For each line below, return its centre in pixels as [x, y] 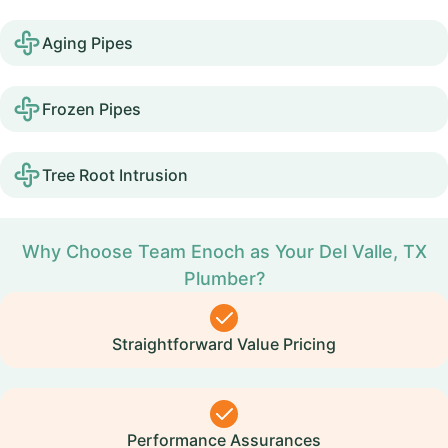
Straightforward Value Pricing [224, 344]
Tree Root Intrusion [115, 175]
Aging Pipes [87, 43]
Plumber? [224, 278]
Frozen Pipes [91, 109]
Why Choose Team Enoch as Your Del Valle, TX [224, 251]
